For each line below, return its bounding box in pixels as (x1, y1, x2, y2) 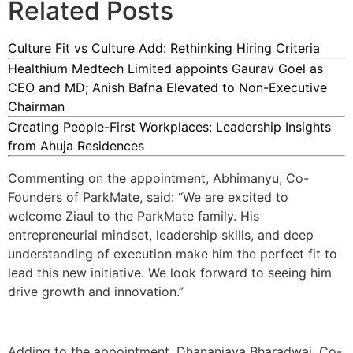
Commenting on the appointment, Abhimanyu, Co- (8, 169, 309, 186)
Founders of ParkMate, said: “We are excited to (8, 188, 288, 205)
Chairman (8, 98, 65, 115)
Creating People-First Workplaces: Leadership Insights (8, 119, 331, 136)
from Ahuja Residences (8, 138, 144, 154)
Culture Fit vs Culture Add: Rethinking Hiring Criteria (8, 40, 320, 57)
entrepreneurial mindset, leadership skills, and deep (8, 226, 314, 243)
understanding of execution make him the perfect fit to (8, 245, 337, 262)
